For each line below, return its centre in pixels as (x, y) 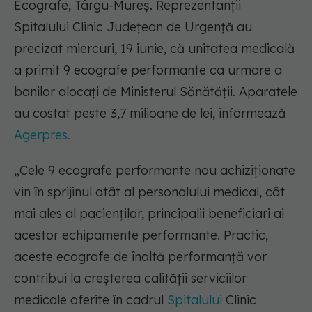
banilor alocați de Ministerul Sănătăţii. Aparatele (156, 92)
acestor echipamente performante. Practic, (141, 235)
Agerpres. (42, 135)
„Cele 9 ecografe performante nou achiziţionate (155, 171)
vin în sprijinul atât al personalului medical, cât (149, 192)
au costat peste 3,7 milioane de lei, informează (150, 114)
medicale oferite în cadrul (91, 300)
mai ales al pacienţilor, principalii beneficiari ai (149, 214)
